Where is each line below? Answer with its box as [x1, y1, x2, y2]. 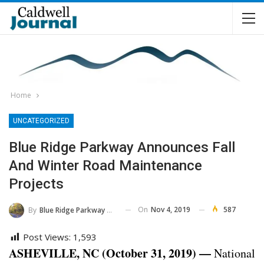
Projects [9, 176, 64, 192]
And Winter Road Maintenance [9, 157, 202, 174]
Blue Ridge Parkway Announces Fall [9, 139, 235, 156]
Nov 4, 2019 [151, 204, 190, 214]
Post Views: [23, 230, 71, 243]
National [211, 245, 255, 261]
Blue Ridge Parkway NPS [39, 204, 107, 215]
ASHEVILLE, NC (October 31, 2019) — [9, 244, 211, 262]
